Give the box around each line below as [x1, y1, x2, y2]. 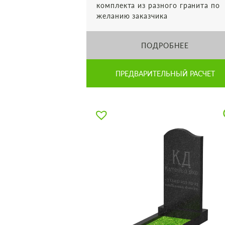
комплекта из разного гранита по [96, 1, 220, 10]
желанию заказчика [96, 12, 168, 20]
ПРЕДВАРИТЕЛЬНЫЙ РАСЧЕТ [115, 69, 215, 78]
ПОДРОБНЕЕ [141, 41, 189, 50]
